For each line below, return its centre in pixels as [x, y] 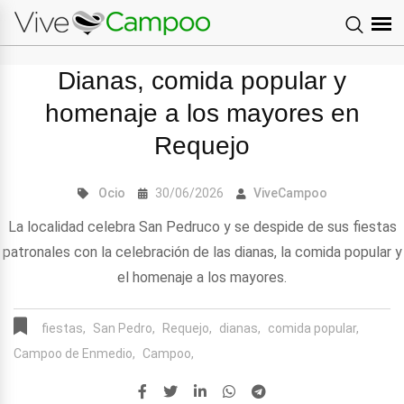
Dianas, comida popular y [202, 80]
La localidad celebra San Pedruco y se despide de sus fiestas [202, 226]
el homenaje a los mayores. [202, 277]
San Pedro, [124, 328]
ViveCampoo [290, 193]
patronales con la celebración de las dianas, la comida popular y [202, 252]
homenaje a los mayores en [202, 113]
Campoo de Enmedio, [74, 353]
